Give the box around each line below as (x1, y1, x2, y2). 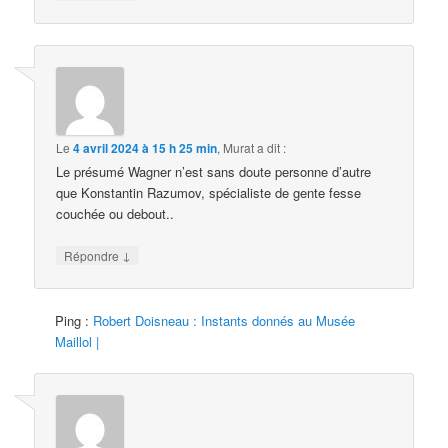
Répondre (64, 247, 123, 265)
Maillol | (55, 331, 100, 351)
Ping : (55, 310, 94, 330)
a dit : (257, 139, 287, 157)
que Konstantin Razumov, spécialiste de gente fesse (56, 183, 362, 203)
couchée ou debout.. (56, 204, 175, 224)
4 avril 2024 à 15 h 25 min (73, 139, 218, 158)
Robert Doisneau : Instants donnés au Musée (93, 310, 356, 330)
